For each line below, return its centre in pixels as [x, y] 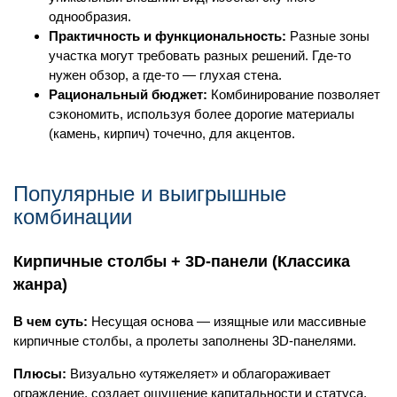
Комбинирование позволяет [294, 94]
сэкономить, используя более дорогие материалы [202, 113]
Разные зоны [328, 35]
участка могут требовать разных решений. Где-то [200, 55]
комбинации [73, 217]
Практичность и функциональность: [167, 35]
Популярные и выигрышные [150, 194]
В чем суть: [51, 321]
